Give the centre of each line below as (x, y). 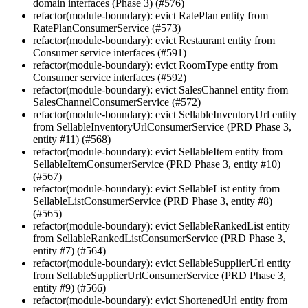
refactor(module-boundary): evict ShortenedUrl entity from (160, 300)
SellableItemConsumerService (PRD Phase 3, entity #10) (157, 164)
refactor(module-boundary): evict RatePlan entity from (151, 16)
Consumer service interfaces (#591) (110, 53)
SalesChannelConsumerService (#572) (117, 102)
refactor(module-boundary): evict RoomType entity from (155, 65)
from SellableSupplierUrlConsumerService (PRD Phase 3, (159, 276)
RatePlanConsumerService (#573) (107, 28)
